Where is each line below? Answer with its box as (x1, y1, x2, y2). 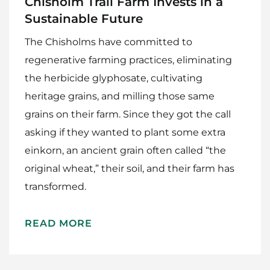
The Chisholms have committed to (25, 36, 192, 48)
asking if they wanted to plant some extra (25, 126, 225, 138)
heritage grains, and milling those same (25, 90, 215, 102)
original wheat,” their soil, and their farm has (25, 162, 234, 174)
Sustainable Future (25, 11, 143, 26)
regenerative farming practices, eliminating (25, 54, 232, 66)
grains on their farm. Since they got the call (25, 108, 231, 120)
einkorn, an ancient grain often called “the (25, 144, 226, 156)
